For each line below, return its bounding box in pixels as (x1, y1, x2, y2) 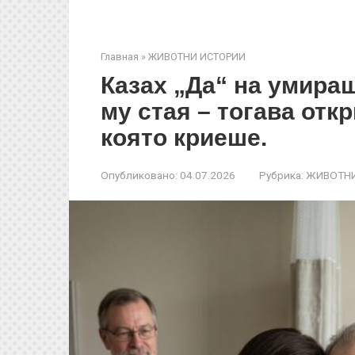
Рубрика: (259, 169, 303, 181)
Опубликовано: (101, 169, 177, 181)
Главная (101, 51, 139, 63)
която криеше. (101, 124, 267, 151)
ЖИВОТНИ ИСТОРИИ (148, 51, 246, 63)
